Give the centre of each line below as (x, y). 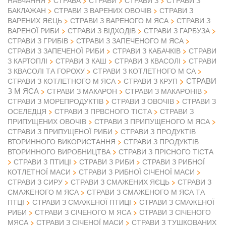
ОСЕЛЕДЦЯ (27, 111)
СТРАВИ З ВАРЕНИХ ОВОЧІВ (103, 10)
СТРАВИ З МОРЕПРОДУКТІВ (55, 101)
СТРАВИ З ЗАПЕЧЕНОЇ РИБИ (56, 51)
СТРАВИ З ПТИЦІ (42, 162)
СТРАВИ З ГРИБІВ (38, 41)
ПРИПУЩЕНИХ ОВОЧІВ (47, 121)
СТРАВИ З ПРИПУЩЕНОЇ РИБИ (60, 131)
